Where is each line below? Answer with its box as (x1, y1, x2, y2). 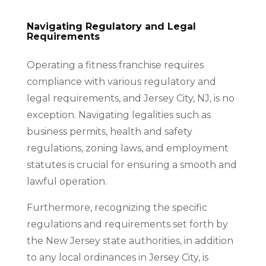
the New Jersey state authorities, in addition (26, 235, 233, 246)
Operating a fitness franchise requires (26, 59, 204, 71)
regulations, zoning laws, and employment (26, 142, 229, 154)
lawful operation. (26, 176, 107, 187)
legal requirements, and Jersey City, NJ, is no (26, 93, 235, 104)
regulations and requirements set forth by (26, 218, 228, 230)
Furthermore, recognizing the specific (26, 202, 207, 213)
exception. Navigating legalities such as (26, 109, 211, 121)
